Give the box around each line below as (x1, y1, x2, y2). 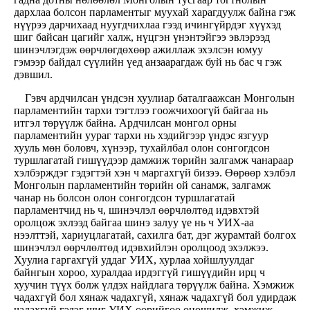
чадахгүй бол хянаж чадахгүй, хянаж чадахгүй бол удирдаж (14, 291, 296, 304)
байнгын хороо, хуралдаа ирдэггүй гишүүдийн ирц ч (14, 266, 265, 279)
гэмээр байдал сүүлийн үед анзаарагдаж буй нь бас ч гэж (14, 56, 282, 69)
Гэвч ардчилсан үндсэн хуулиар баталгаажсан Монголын (14, 92, 295, 104)
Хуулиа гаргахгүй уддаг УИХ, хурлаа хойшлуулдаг (14, 254, 255, 266)
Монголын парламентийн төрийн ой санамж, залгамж (14, 179, 271, 192)
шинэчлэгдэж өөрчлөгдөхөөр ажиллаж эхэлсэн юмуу (14, 44, 263, 56)
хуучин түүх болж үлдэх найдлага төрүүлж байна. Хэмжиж (14, 279, 294, 291)
